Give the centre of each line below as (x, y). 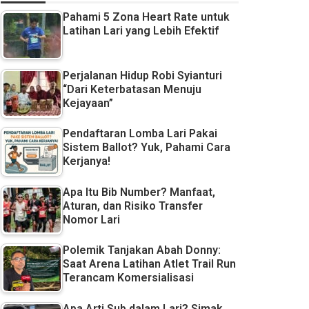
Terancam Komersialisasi (128, 278)
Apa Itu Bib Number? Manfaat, (139, 192)
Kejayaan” (88, 103)
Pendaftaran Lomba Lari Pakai (140, 133)
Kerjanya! (87, 161)
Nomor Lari (91, 219)
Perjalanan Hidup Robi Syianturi (142, 75)
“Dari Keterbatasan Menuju (132, 89)
